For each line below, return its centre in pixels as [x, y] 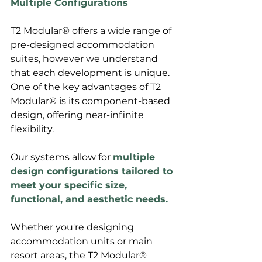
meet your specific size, [70, 185]
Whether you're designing [73, 227]
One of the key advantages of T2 [87, 87]
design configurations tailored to [93, 171]
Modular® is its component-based [92, 101]
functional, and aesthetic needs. [89, 199]
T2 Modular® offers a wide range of [92, 31]
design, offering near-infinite [78, 115]
